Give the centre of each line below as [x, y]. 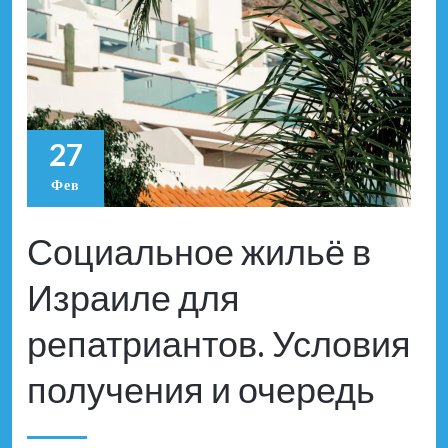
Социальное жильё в [199, 251]
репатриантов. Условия [219, 343]
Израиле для [133, 297]
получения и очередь [201, 389]
